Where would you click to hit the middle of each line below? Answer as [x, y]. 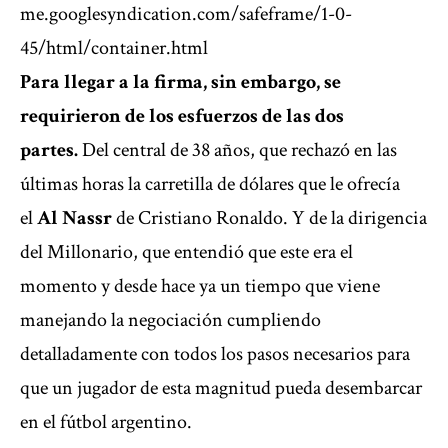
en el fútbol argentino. [106, 422]
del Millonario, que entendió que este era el [186, 252]
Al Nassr [74, 218]
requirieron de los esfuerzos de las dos [182, 116]
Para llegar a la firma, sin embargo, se [180, 82]
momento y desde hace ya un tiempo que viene [200, 286]
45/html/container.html [114, 48]
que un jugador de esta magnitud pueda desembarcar [221, 388]
